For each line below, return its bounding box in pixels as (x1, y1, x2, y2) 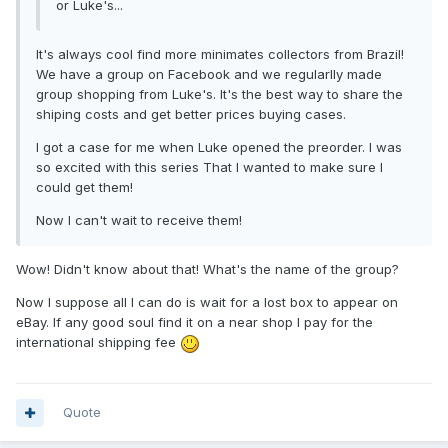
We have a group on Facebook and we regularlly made (36, 66, 382, 83)
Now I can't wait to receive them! (36, 212, 242, 229)
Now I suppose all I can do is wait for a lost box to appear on (16, 294, 398, 311)
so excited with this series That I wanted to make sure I (36, 159, 383, 176)
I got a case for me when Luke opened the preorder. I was (36, 139, 402, 156)
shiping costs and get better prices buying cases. (36, 106, 346, 123)
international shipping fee (16, 334, 180, 351)
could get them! (36, 179, 133, 196)
